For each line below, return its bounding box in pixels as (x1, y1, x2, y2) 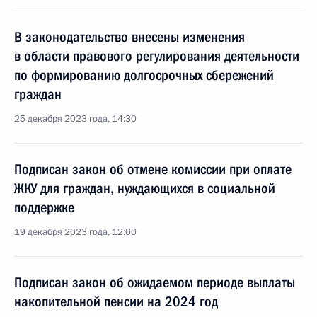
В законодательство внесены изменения (14, 28, 245, 45)
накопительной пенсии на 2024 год (14, 293, 218, 310)
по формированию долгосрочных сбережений (14, 67, 274, 83)
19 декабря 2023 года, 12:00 (14, 226, 137, 238)
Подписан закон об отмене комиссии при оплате (14, 161, 292, 178)
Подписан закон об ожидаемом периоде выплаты (14, 274, 295, 291)
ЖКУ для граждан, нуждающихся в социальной (14, 180, 275, 197)
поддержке (14, 199, 74, 216)
